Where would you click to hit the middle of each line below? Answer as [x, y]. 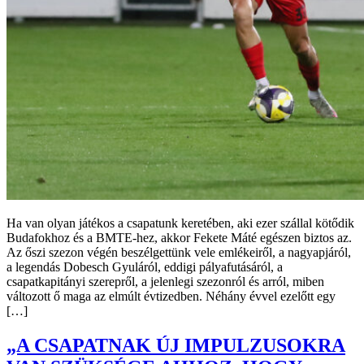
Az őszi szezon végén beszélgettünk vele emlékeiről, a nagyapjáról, [179, 253]
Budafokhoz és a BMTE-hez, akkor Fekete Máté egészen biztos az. [179, 238]
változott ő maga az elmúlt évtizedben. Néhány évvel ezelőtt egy [171, 297]
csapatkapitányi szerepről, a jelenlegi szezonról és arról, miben [165, 282]
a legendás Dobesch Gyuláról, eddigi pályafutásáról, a [145, 267]
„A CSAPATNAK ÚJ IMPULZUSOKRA [176, 346]
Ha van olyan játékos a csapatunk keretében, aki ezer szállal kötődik [180, 223]
